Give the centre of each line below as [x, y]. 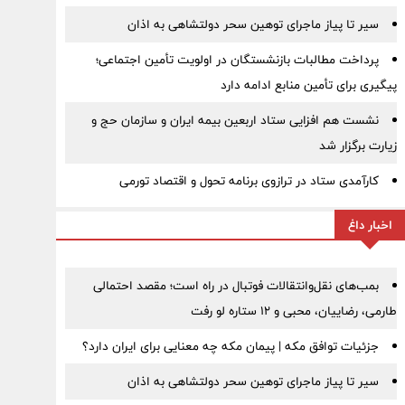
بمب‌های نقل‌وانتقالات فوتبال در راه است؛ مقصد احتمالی [235, 286]
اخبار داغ [370, 225]
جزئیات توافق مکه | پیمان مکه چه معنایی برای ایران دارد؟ [230, 346]
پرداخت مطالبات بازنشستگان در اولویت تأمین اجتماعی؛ [237, 60]
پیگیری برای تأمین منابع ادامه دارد [308, 85]
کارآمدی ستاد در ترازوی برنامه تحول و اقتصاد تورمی [249, 181]
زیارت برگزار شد [358, 146]
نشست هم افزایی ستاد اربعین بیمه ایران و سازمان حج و [235, 120]
